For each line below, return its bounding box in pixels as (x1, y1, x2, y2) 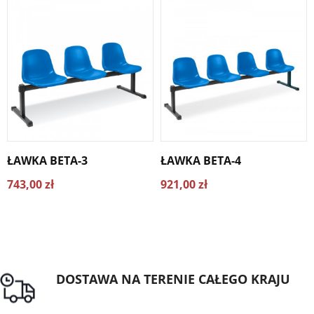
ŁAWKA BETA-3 (7, 153, 88, 168)
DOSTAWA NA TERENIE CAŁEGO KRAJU (56, 271, 290, 287)
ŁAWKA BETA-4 (161, 153, 241, 168)
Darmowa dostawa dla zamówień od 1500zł (56, 288, 283, 303)
